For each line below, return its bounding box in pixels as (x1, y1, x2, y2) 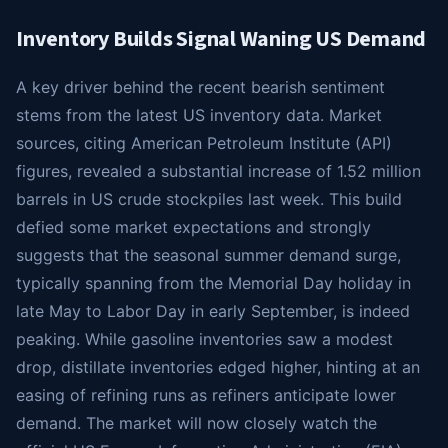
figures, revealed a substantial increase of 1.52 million (16, 161, 421, 182)
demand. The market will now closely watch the (16, 413, 377, 434)
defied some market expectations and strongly (16, 217, 371, 238)
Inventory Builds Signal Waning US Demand (16, 23, 427, 56)
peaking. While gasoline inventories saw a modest (16, 329, 393, 350)
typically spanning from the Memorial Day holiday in (16, 273, 411, 294)
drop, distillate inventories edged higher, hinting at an (16, 357, 420, 378)
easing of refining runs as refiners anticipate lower (16, 385, 396, 406)
